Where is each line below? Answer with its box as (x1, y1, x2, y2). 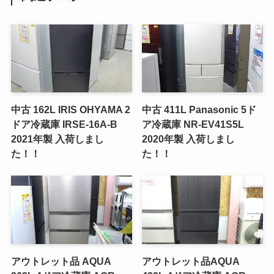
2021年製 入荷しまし (10, 133, 104, 145)
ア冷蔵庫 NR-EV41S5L (142, 119, 245, 130)
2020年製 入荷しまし (142, 133, 235, 145)
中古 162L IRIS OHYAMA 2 (10, 104, 130, 116)
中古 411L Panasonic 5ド (142, 104, 257, 116)
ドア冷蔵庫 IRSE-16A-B (10, 119, 117, 130)
